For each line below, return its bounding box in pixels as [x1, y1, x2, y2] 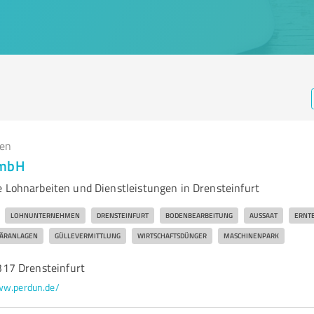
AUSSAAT [249, 210, 278, 220]
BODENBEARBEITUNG [165, 210, 233, 220]
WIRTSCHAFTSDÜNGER [137, 231, 207, 240]
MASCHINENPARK [223, 231, 279, 240]
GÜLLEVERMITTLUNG [54, 231, 121, 240]
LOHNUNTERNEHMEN [10, 210, 80, 220]
